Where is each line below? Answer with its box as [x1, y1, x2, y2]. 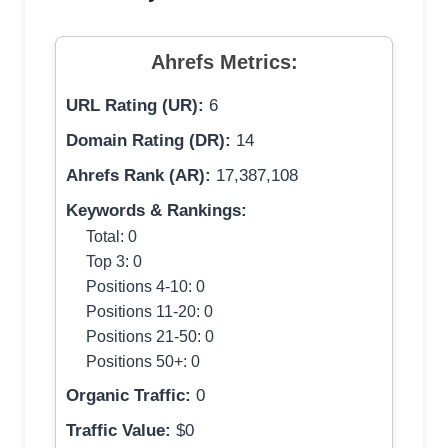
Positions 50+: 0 [86, 352, 200, 371]
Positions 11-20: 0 [86, 302, 213, 321]
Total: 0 [86, 227, 137, 246]
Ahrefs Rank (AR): [66, 166, 211, 186]
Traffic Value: [66, 421, 171, 441]
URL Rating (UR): [66, 96, 204, 116]
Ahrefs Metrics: [150, 51, 298, 74]
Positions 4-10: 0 [86, 277, 205, 296]
